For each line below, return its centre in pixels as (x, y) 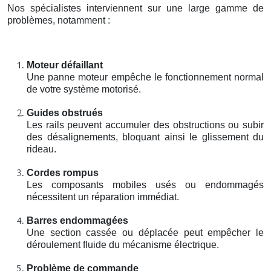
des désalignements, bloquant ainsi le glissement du (145, 137)
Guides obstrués (65, 113)
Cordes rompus (63, 172)
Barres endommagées (77, 220)
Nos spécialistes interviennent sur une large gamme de (135, 8)
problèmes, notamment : (59, 20)
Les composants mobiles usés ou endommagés (145, 184)
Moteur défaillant (65, 65)
